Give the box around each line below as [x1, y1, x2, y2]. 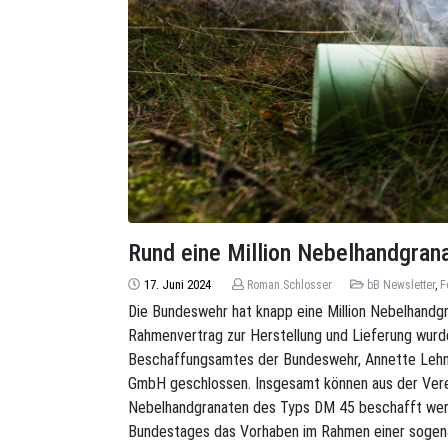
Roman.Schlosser [247, 277, 333, 292]
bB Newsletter [367, 277, 436, 292]
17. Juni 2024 [143, 276, 211, 292]
